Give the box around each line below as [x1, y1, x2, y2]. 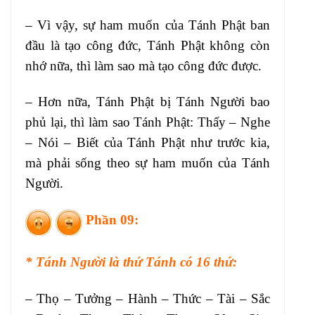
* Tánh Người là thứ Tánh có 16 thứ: [25, 255, 237, 270]
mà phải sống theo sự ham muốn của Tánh [25, 155, 270, 171]
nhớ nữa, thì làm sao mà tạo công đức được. [25, 58, 262, 73]
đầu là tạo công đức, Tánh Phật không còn [25, 37, 270, 53]
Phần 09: [82, 212, 139, 227]
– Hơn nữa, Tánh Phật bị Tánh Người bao [25, 94, 270, 110]
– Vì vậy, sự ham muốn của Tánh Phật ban [25, 17, 270, 32]
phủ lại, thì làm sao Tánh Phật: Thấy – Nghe [25, 115, 270, 130]
